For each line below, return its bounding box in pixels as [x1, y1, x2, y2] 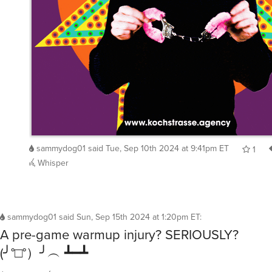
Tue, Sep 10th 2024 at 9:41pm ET [106, 141, 229, 154]
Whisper [35, 156, 69, 169]
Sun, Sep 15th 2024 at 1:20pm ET [76, 210, 200, 223]
